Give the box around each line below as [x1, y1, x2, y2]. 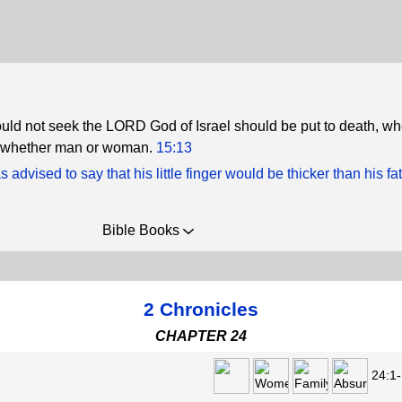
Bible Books [102, 223, 183, 238]
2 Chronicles [144, 299, 258, 319]
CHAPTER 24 [155, 328, 247, 344]
